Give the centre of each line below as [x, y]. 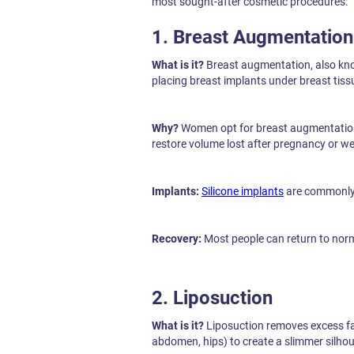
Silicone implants [243, 191]
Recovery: [177, 239]
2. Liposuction [212, 298]
